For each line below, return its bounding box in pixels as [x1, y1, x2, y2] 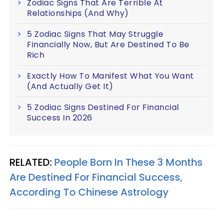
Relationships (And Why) [27, 7, 129, 19]
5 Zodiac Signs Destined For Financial [27, 102, 179, 113]
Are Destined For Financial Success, [9, 170, 183, 184]
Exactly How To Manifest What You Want [27, 70, 194, 82]
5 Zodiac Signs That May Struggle [27, 28, 163, 40]
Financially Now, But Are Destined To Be [27, 39, 190, 50]
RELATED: [9, 155, 54, 169]
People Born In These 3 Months [54, 155, 203, 169]
